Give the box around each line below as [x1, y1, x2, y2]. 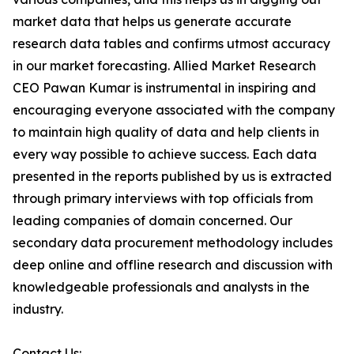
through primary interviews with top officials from [13, 190, 313, 207]
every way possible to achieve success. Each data [13, 146, 317, 163]
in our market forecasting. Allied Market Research [13, 58, 316, 74]
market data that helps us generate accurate [13, 13, 292, 30]
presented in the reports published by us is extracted [13, 168, 332, 185]
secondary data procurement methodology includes [13, 235, 333, 251]
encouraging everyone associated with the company [13, 102, 335, 119]
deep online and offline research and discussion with [13, 257, 333, 273]
